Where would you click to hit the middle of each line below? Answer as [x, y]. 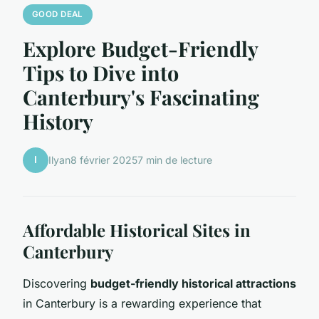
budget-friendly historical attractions [193, 283]
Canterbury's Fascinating [141, 96]
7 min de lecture [175, 160]
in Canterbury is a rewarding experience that [142, 303]
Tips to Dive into [101, 72]
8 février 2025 [104, 160]
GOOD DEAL [57, 14]
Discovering [57, 283]
